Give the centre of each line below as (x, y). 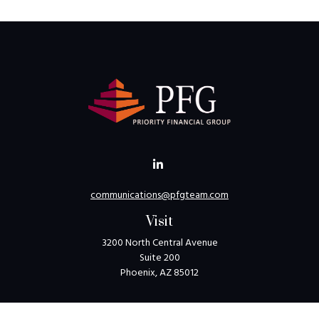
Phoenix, (139, 273)
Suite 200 (159, 258)
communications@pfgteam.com (159, 195)
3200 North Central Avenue (159, 243)
